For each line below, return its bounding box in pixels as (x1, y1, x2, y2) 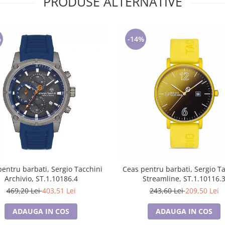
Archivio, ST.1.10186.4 (4, 174, 78, 183)
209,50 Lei (185, 186, 219, 195)
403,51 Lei (42, 186, 76, 195)
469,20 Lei (6, 186, 42, 195)
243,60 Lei (149, 186, 185, 195)
